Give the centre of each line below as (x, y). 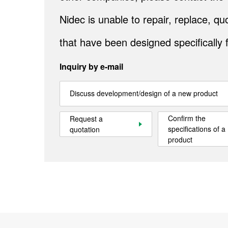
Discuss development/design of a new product (144, 93)
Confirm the (187, 118)
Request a (86, 119)
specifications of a (197, 129)
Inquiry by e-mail (91, 67)
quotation (85, 130)
